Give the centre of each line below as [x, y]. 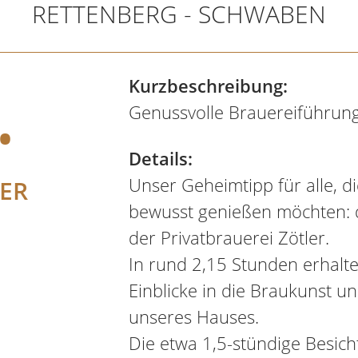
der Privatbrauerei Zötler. [229, 237]
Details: [160, 158]
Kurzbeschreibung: [208, 86]
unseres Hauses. [193, 316]
